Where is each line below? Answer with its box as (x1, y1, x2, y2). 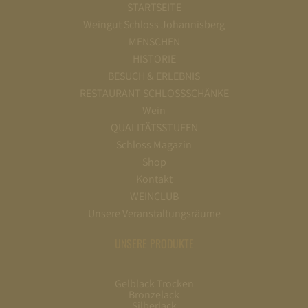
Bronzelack (129, 287, 179, 302)
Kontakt (135, 172, 173, 187)
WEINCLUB (129, 189, 179, 204)
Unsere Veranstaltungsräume (87, 206, 221, 221)
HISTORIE (132, 52, 176, 67)
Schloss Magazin (116, 137, 192, 153)
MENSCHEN (128, 34, 180, 49)
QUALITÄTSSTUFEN (110, 120, 198, 135)
